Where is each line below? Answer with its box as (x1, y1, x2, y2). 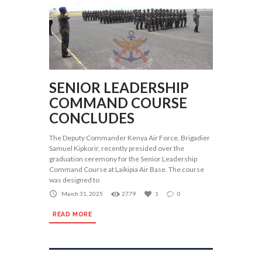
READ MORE (53, 211, 92, 218)
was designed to (49, 175, 99, 184)
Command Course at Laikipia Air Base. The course (49, 164, 204, 174)
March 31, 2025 (61, 190, 103, 198)
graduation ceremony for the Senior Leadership (49, 154, 197, 163)
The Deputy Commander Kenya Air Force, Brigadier (49, 133, 210, 142)
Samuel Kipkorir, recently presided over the (49, 143, 184, 153)
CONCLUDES (49, 109, 135, 126)
